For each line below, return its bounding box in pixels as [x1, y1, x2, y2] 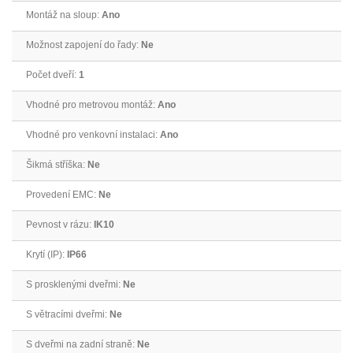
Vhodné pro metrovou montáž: [26, 99, 158, 111]
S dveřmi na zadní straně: [26, 339, 137, 351]
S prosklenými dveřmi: [26, 279, 123, 291]
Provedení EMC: [26, 189, 98, 201]
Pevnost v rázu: [26, 219, 94, 231]
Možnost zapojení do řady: [26, 39, 141, 51]
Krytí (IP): [26, 249, 67, 261]
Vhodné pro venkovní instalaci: [26, 129, 160, 141]
